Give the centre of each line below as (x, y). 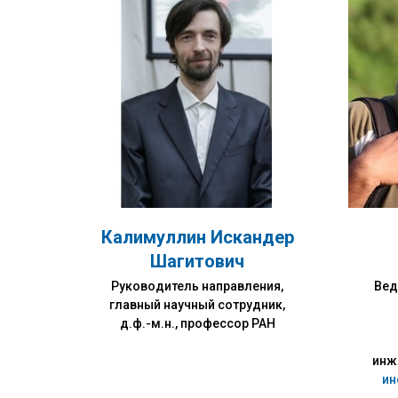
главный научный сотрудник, (197, 305)
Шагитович (197, 261)
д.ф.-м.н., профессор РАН (197, 323)
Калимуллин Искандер (197, 237)
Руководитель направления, (197, 286)
